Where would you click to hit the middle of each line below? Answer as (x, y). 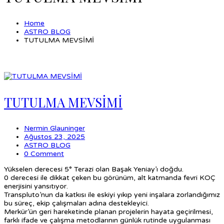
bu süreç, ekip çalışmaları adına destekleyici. (76, 203)
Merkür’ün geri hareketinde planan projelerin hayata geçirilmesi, (108, 211)
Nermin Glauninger (54, 128)
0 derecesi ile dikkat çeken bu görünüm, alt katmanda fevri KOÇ (110, 177)
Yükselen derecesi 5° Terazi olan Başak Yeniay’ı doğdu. (94, 169)
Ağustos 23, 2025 (54, 136)
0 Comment (44, 153)
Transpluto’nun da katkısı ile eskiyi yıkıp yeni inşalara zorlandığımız (112, 194)
